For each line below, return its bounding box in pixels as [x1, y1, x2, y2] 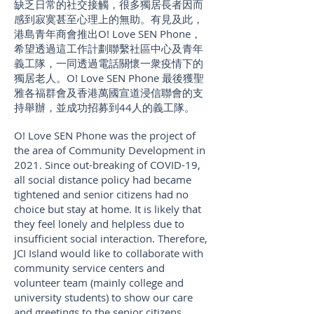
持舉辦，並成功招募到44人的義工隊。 [14, 100, 195, 114]
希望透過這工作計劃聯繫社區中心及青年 [14, 41, 203, 55]
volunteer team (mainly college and [14, 275, 184, 289]
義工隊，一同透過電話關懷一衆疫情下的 [14, 55, 203, 70]
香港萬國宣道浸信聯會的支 [77, 85, 203, 100]
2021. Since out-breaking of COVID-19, [14, 157, 200, 172]
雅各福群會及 [14, 85, 77, 100]
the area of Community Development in [14, 142, 205, 157]
